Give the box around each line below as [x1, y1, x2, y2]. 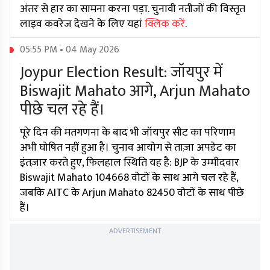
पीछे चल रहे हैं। [20, 97, 105, 124]
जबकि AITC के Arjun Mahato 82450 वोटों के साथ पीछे [20, 184, 244, 202]
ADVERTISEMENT [109, 225, 161, 237]
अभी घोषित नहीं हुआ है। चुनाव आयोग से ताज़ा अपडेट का [20, 139, 236, 157]
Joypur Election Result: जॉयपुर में [20, 60, 222, 86]
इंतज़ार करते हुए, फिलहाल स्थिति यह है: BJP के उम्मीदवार [20, 154, 239, 172]
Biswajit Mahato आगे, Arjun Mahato [20, 78, 250, 105]
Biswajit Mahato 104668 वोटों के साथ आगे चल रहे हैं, [20, 169, 238, 187]
